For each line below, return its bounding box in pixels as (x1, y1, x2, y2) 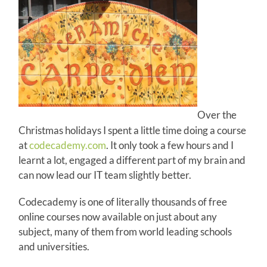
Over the (197, 108, 237, 122)
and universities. (18, 240, 90, 253)
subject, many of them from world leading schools (18, 225, 232, 238)
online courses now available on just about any (18, 210, 218, 223)
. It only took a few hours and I (106, 138, 234, 151)
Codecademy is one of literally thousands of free (18, 195, 228, 208)
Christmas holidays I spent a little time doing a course (18, 123, 247, 136)
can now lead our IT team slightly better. (18, 168, 192, 181)
